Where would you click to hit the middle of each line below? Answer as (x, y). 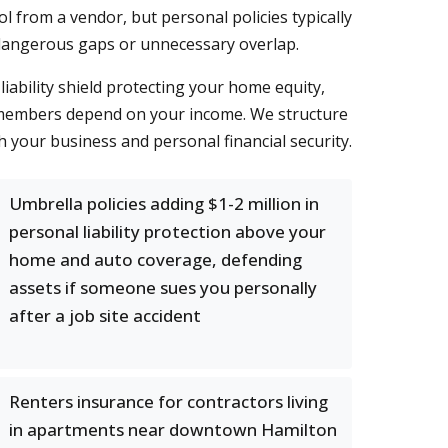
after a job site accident (105, 315)
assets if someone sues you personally (163, 287)
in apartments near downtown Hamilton (173, 429)
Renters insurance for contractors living (168, 401)
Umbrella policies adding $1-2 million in (164, 203)
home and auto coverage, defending (155, 259)
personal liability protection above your (167, 231)
